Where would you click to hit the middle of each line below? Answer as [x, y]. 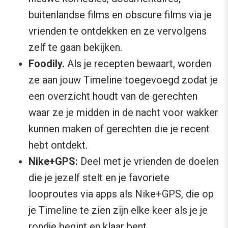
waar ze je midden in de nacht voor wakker [123, 113]
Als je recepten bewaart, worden [138, 64]
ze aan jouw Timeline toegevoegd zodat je [123, 80]
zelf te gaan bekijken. [75, 48]
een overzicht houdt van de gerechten [113, 96]
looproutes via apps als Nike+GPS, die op [121, 194]
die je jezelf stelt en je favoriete [99, 178]
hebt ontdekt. [58, 145]
